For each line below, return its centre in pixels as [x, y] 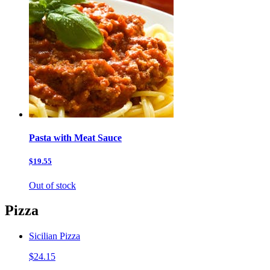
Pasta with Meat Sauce [75, 138]
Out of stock [52, 185]
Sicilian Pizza [55, 236]
